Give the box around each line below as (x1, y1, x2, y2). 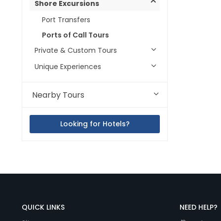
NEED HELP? (180, 202, 218, 212)
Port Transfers (42, 15, 90, 25)
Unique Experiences (35, 62, 101, 72)
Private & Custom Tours (35, 45, 117, 55)
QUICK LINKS (22, 202, 65, 212)
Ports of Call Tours (42, 30, 109, 40)
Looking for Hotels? (60, 119, 130, 129)
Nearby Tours (32, 89, 84, 101)
